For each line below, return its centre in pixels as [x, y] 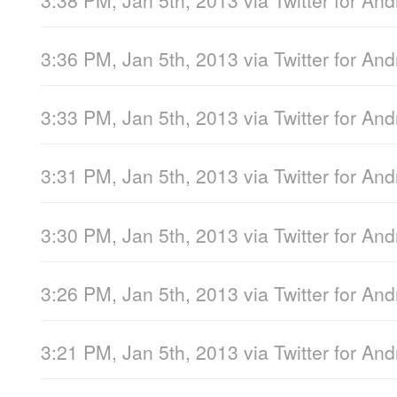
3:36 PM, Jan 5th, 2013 [140, 59]
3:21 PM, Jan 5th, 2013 [140, 351]
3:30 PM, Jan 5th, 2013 [140, 234]
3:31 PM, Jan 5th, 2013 [140, 176]
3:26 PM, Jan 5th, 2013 [140, 293]
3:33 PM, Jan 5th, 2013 [140, 117]
